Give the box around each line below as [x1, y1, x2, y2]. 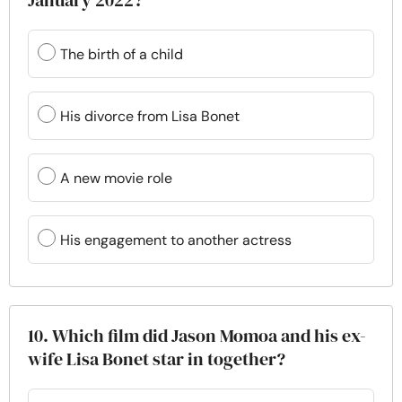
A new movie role [60, 168, 172, 188]
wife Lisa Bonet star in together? [28, 346, 285, 371]
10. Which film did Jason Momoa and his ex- [28, 323, 366, 348]
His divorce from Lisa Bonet [60, 106, 240, 126]
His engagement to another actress [60, 230, 292, 249]
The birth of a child [60, 44, 183, 64]
